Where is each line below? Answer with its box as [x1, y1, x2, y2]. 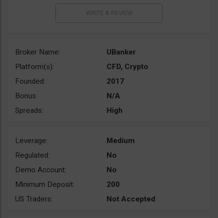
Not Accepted [107, 195, 155, 203]
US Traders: [15, 195, 53, 203]
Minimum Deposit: [15, 180, 74, 189]
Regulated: [15, 151, 50, 160]
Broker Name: [15, 48, 60, 56]
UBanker [107, 48, 136, 56]
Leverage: [15, 136, 48, 145]
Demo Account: [15, 165, 66, 174]
